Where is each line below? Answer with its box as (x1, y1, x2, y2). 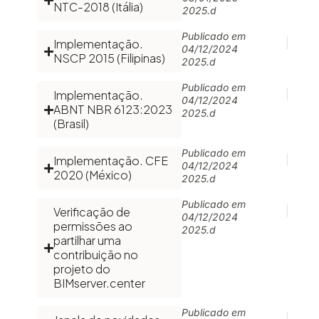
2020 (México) (53, 167, 132, 182)
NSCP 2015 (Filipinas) (53, 51, 165, 66)
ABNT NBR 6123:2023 (53, 102, 172, 117)
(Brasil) (53, 116, 89, 131)
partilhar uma (53, 233, 121, 248)
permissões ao (53, 219, 132, 234)
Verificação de (53, 204, 130, 219)
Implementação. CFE (53, 153, 168, 168)
